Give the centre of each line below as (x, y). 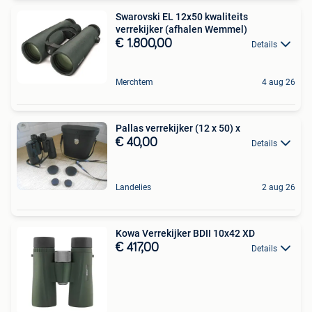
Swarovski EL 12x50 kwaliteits (182, 16)
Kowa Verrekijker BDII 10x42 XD (185, 233)
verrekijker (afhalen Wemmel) (181, 29)
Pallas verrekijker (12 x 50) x (178, 128)
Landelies (133, 187)
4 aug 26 (279, 82)
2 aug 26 (279, 187)
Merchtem (134, 82)
